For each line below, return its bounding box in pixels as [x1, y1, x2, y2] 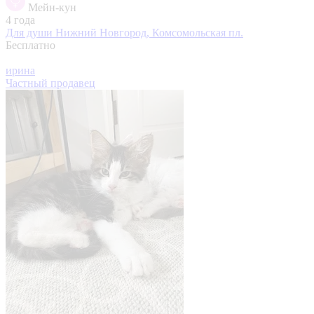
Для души [6, 26, 55, 39]
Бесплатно [6, 39, 55, 51]
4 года [6, 13, 35, 26]
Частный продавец [6, 76, 95, 89]
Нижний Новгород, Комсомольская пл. [55, 26, 243, 39]
